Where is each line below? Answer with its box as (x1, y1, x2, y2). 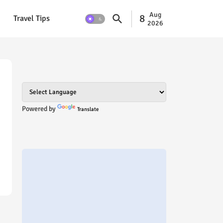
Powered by (21, 105, 57, 113)
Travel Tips (13, 13, 50, 23)
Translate (77, 106, 99, 112)
